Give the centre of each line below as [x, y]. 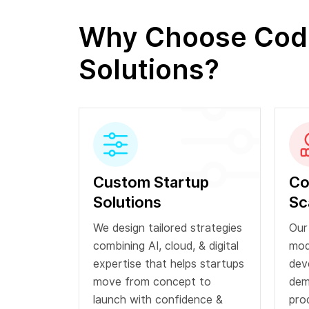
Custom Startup [151, 182]
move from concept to [152, 282]
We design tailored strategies [168, 228]
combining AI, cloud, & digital [166, 246]
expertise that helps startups [169, 264]
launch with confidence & [158, 300]
